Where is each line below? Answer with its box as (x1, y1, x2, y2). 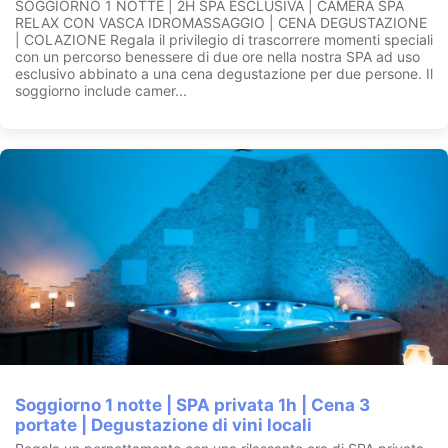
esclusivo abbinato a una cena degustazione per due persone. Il (15, 65, 433, 83)
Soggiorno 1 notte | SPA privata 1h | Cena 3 (15, 395, 370, 416)
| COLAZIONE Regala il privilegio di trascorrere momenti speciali (15, 31, 433, 49)
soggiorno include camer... (15, 82, 187, 100)
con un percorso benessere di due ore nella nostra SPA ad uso (15, 48, 420, 66)
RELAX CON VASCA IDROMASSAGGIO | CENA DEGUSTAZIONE (15, 14, 427, 32)
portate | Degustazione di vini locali (15, 415, 312, 436)
